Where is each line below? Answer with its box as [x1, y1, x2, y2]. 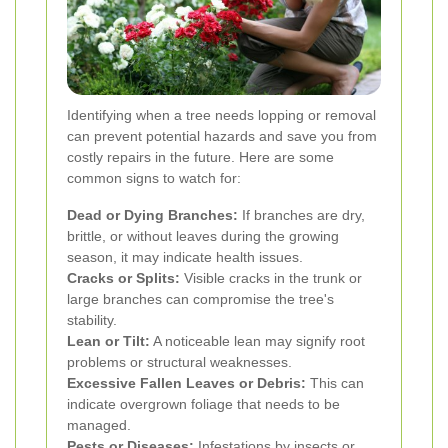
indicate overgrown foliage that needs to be [67, 395, 340, 412]
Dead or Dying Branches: [67, 206, 238, 223]
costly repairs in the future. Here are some [67, 148, 334, 165]
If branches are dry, [238, 206, 365, 223]
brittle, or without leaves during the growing [67, 227, 339, 244]
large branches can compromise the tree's [67, 290, 334, 307]
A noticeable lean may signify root [150, 332, 365, 349]
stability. [67, 311, 117, 328]
